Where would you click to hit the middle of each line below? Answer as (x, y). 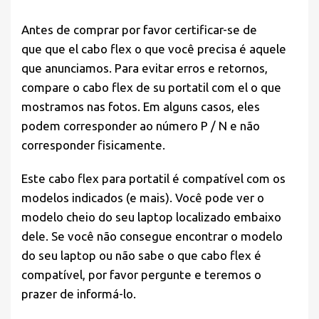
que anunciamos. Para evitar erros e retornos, (145, 68)
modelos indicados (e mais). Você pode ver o (143, 198)
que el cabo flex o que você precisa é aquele (164, 49)
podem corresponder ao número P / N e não (141, 126)
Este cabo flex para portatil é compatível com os (153, 179)
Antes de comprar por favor (98, 30)
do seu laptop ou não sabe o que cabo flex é (141, 256)
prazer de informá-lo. (79, 294)
